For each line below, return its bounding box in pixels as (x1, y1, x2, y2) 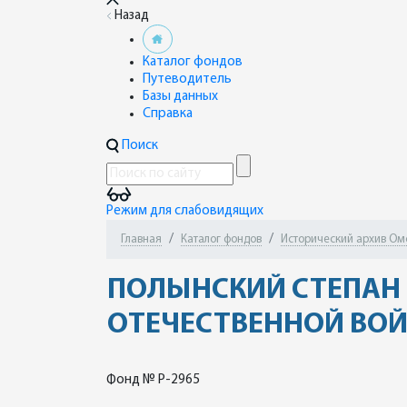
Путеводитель (143, 73, 232, 86)
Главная (121, 233, 162, 245)
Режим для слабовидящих (106, 204, 263, 218)
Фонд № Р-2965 (106, 373, 200, 387)
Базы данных (143, 90, 218, 104)
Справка (143, 107, 193, 121)
